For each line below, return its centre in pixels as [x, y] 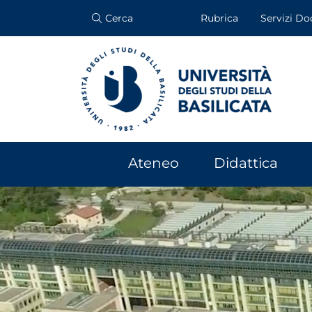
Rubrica [219, 18]
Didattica [245, 163]
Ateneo [153, 163]
